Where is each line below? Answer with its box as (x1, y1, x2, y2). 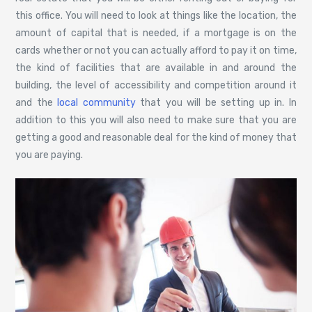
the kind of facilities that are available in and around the (15, 62, 297, 75)
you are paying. (15, 149, 84, 162)
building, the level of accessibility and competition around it (15, 79, 297, 92)
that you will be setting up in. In (135, 97, 297, 109)
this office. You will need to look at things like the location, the (15, 10, 297, 22)
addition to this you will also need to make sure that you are (15, 114, 297, 127)
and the (15, 97, 53, 109)
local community (52, 97, 136, 109)
